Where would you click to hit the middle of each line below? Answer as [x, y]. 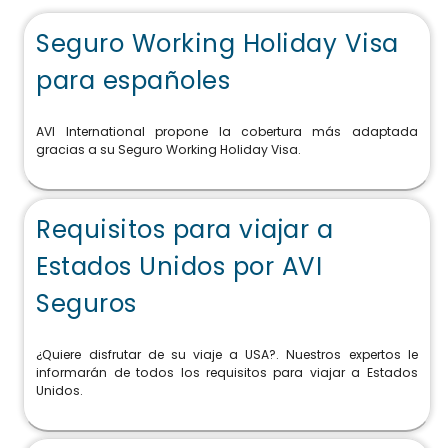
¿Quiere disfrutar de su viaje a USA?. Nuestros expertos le [227, 355]
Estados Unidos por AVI [179, 266]
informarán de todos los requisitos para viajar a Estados [227, 373]
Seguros [86, 303]
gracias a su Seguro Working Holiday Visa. [169, 150]
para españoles [133, 80]
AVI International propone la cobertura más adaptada [227, 132]
